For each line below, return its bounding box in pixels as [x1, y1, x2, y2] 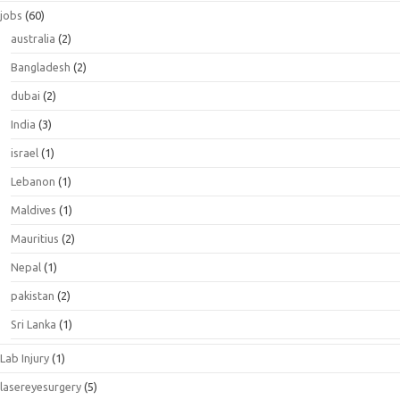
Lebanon [11, 175, 55, 187]
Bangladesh [11, 61, 71, 73]
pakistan [11, 289, 54, 302]
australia [11, 32, 55, 45]
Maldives [11, 204, 56, 216]
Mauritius [11, 232, 59, 245]
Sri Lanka [11, 318, 56, 330]
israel [11, 146, 38, 159]
